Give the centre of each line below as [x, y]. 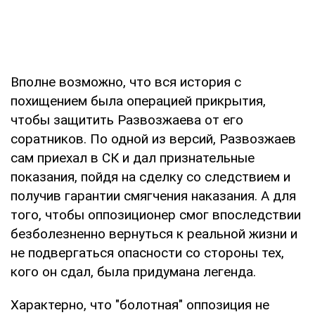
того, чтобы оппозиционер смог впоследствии [156, 214]
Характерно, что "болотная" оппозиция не [140, 304]
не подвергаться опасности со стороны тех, [147, 252]
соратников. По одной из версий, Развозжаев [153, 139]
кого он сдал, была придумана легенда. [133, 271]
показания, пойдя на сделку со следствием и [150, 176]
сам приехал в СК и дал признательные [133, 157]
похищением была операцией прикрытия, [138, 101]
